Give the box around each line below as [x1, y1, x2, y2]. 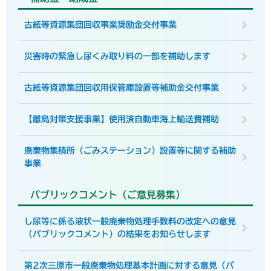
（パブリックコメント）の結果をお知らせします [24, 230, 211, 238]
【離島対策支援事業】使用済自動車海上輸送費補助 [24, 115, 219, 123]
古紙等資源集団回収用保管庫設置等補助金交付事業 [24, 83, 219, 92]
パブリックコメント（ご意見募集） [30, 190, 185, 200]
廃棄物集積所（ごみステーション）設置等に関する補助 [24, 146, 236, 155]
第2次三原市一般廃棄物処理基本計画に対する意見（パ [24, 261, 234, 270]
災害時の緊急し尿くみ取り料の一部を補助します [24, 52, 211, 60]
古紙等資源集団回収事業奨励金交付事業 [24, 21, 177, 29]
